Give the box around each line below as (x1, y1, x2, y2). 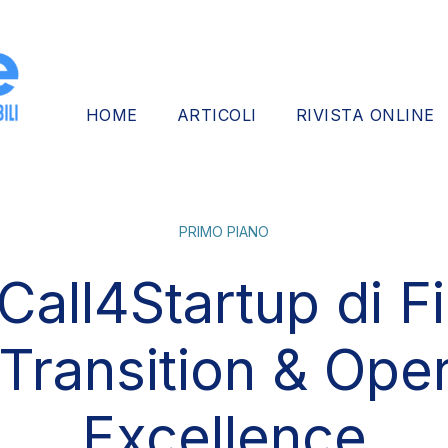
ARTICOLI (176, 104, 257, 125)
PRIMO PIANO (179, 222, 269, 240)
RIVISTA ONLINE (295, 104, 435, 125)
